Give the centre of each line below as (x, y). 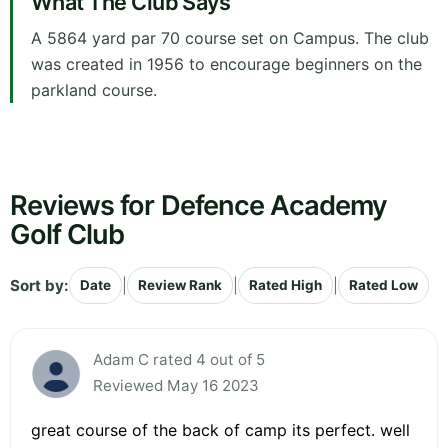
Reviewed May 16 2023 (176, 386)
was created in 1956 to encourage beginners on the (226, 64)
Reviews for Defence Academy (199, 206)
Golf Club (67, 235)
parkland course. (94, 90)
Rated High (285, 285)
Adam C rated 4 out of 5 (179, 360)
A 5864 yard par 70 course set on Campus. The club (230, 38)
